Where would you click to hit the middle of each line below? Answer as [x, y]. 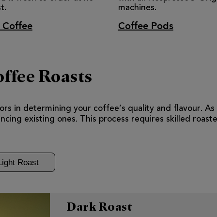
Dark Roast [100, 206]
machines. [137, 8]
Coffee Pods [146, 25]
